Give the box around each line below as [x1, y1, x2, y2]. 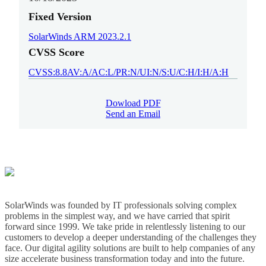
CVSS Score [28, 46, 84, 59]
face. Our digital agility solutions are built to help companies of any [5, 243, 255, 254]
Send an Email [106, 109, 160, 119]
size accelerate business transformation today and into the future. [5, 254, 245, 264]
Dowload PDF [105, 98, 161, 109]
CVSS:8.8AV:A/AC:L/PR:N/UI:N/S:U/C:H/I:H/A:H [28, 67, 229, 78]
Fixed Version [28, 11, 91, 23]
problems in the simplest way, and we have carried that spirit [5, 211, 230, 221]
